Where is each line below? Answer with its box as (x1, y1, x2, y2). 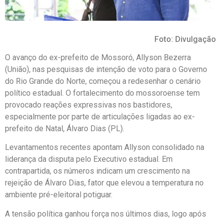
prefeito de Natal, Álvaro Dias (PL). (5, 123, 124, 133)
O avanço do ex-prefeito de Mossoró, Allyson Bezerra (5, 52, 191, 62)
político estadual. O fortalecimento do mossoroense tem (5, 88, 200, 98)
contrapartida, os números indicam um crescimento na (5, 166, 190, 176)
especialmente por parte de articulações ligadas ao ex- (5, 111, 195, 121)
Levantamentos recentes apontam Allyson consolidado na (5, 143, 204, 152)
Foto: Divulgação (154, 34, 216, 44)
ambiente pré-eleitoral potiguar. (5, 190, 112, 200)
